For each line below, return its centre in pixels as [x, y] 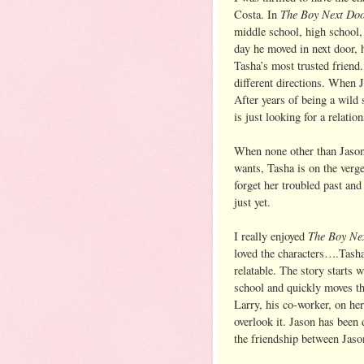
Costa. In [257, 14]
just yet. [252, 201]
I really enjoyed [271, 236]
